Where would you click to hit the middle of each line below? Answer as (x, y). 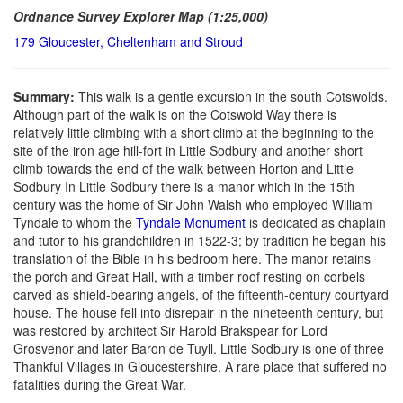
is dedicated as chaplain (316, 222)
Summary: (46, 96)
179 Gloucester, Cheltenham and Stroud (128, 41)
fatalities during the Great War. (100, 384)
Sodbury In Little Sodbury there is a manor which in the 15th (184, 186)
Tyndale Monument (191, 222)
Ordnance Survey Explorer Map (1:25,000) (141, 16)
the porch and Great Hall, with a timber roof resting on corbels (189, 276)
